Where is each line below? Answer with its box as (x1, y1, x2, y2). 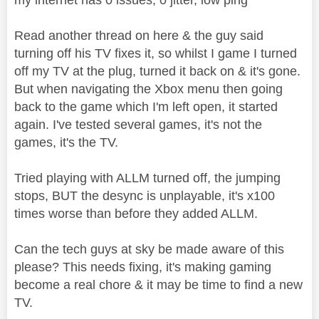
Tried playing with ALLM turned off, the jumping (14, 170, 281, 185)
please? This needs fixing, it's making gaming (14, 259, 271, 274)
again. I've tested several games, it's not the (14, 117, 262, 132)
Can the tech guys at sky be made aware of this (14, 241, 284, 256)
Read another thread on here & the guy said (14, 28, 263, 43)
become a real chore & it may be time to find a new (14, 277, 303, 292)
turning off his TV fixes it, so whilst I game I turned (14, 46, 297, 61)
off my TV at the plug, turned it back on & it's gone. (14, 63, 300, 78)
